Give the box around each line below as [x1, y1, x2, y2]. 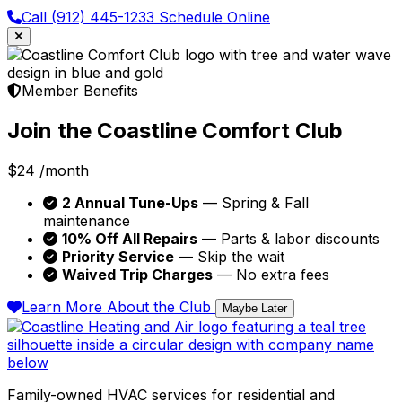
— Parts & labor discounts [197, 229, 380, 248]
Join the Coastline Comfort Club [7, 118, 343, 144]
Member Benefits [22, 82, 138, 100]
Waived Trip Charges [62, 265, 213, 284]
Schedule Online [159, 8, 270, 27]
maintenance [43, 211, 130, 230]
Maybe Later [223, 301, 287, 315]
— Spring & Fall [198, 193, 309, 212]
